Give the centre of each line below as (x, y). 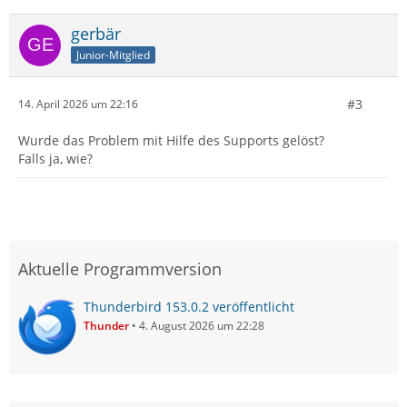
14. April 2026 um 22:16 (78, 104)
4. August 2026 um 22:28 (202, 325)
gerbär (96, 33)
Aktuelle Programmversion (120, 268)
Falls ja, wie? (55, 158)
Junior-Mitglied (113, 55)
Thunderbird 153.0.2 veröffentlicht (189, 306)
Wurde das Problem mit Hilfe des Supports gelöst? (171, 140)
